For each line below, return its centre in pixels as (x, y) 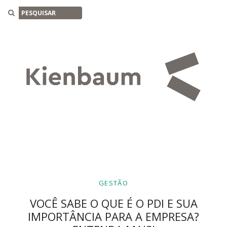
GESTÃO (113, 183)
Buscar (95, 12)
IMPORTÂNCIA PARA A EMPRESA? (113, 217)
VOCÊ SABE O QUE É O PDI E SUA (113, 203)
